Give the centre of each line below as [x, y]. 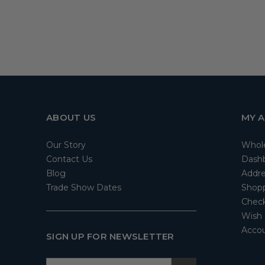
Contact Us [69, 159]
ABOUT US [71, 118]
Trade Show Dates [84, 188]
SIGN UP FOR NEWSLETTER [110, 237]
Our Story [66, 145]
